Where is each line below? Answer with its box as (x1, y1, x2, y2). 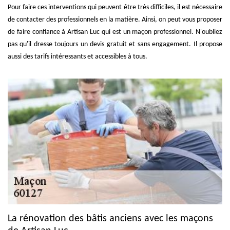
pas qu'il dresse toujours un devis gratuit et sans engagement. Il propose (8, 40, 222, 48)
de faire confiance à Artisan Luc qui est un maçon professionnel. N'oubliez (8, 28, 222, 36)
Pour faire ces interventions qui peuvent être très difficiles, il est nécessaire (8, 3, 222, 11)
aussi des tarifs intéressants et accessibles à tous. (8, 52, 147, 61)
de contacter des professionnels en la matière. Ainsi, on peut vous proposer (8, 15, 222, 24)
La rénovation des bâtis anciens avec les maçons (8, 214, 213, 224)
